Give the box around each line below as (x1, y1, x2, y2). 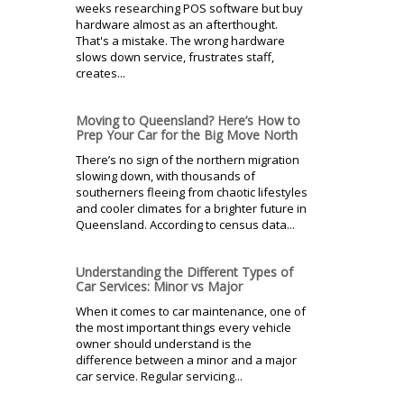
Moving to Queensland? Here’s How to (76, 112, 300, 130)
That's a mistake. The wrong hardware (76, 32, 285, 50)
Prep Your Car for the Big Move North (76, 126, 298, 144)
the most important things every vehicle (76, 319, 291, 336)
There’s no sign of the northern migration (76, 151, 299, 169)
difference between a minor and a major (76, 352, 297, 369)
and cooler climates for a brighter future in (76, 200, 307, 217)
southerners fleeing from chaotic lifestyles (76, 184, 308, 201)
